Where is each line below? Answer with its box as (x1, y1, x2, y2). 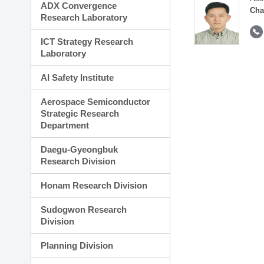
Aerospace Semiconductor (41, 97, 151, 107)
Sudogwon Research (41, 204, 127, 214)
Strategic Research (41, 108, 120, 118)
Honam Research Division (41, 180, 148, 190)
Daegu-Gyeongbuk (41, 144, 118, 154)
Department (41, 120, 90, 130)
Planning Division (41, 240, 114, 250)
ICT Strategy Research (41, 37, 134, 47)
